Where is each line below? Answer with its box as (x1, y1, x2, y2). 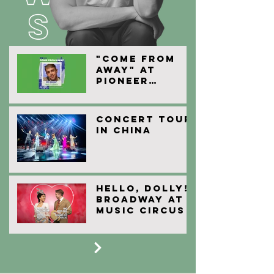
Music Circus (96, 204, 185, 216)
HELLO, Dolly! (96, 182, 188, 194)
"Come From (96, 53, 176, 64)
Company (96, 97, 157, 108)
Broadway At (96, 193, 183, 205)
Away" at (96, 64, 155, 75)
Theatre (96, 86, 150, 97)
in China (96, 124, 152, 136)
